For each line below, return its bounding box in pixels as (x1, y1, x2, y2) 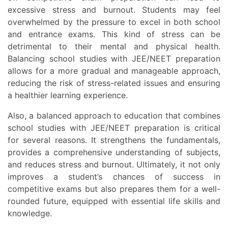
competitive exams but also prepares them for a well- (8, 184, 220, 194)
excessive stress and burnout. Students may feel (8, 5, 220, 15)
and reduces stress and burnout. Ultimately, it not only (8, 159, 220, 170)
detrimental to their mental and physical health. (8, 41, 220, 52)
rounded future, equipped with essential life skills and (8, 196, 220, 207)
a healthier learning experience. (8, 90, 128, 101)
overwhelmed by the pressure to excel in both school (8, 17, 220, 27)
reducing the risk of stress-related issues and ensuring (8, 78, 220, 89)
